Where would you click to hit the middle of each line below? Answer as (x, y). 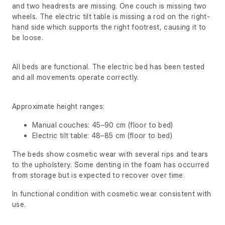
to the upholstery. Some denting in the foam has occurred (110, 164)
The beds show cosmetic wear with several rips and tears (110, 154)
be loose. (28, 37)
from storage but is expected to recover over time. (99, 175)
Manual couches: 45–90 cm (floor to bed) (103, 125)
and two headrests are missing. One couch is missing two (109, 6)
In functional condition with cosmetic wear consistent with (112, 193)
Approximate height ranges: (59, 106)
